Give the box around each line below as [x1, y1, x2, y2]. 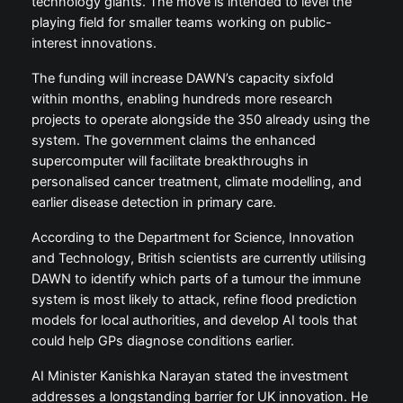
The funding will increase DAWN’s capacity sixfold [31, 70, 334, 87]
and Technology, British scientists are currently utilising [31, 250, 366, 267]
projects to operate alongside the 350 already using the [31, 112, 370, 129]
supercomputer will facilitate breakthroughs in [31, 153, 309, 170]
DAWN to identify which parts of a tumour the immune [31, 271, 361, 288]
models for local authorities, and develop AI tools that [31, 312, 357, 329]
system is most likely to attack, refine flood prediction [31, 291, 357, 309]
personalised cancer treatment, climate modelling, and [31, 174, 362, 191]
